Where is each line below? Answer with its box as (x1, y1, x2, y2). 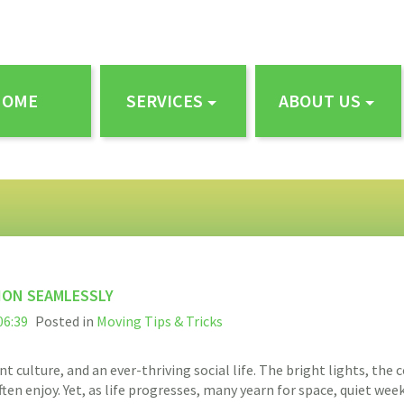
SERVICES (125, 89, 203, 112)
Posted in (35, 312, 96, 331)
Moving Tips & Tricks (96, 312, 223, 331)
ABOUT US (278, 89, 361, 112)
